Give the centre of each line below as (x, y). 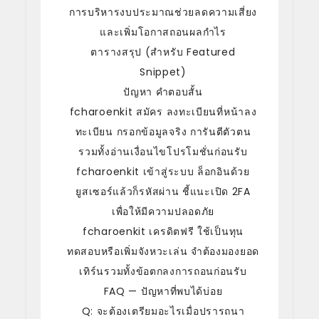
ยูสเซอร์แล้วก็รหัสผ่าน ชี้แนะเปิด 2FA (163, 191)
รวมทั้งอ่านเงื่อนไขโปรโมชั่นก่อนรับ (163, 151)
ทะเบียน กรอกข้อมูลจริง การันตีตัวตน (163, 131)
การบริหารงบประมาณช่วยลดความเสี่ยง (163, 12)
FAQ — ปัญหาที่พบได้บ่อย (163, 291)
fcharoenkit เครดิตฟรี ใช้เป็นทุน (163, 231)
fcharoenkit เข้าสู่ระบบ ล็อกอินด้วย (163, 171)
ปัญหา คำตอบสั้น (163, 91)
